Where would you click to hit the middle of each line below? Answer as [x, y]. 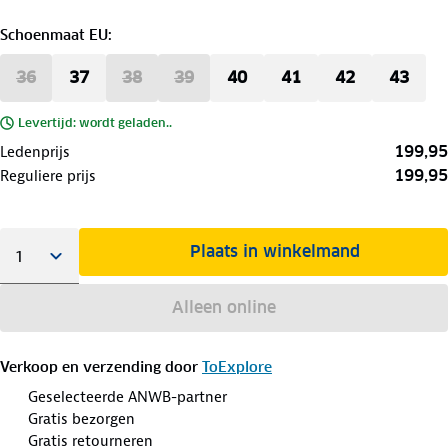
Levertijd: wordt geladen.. [95, 122]
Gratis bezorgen [81, 418]
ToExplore [237, 366]
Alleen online [223, 307]
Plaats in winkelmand [275, 251]
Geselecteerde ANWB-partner [127, 396]
